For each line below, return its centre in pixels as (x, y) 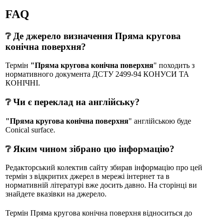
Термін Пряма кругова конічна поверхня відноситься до (99, 213)
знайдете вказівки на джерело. (56, 194)
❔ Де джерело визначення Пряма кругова (93, 36)
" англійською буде (160, 121)
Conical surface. (30, 130)
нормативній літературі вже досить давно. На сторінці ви (101, 185)
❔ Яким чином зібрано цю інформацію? (90, 149)
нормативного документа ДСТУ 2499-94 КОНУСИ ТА (97, 74)
